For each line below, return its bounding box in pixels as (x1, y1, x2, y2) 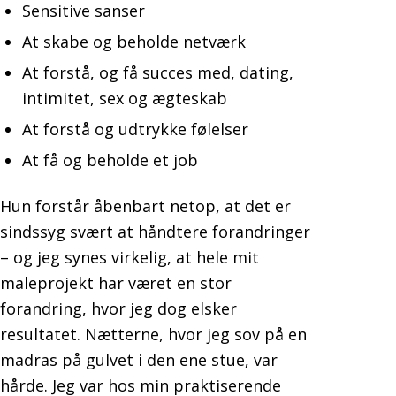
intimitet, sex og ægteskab (22, 87, 227, 109)
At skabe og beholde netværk (22, 30, 246, 52)
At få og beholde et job (22, 148, 198, 171)
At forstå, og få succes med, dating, (22, 61, 293, 83)
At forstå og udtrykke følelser (22, 118, 248, 140)
